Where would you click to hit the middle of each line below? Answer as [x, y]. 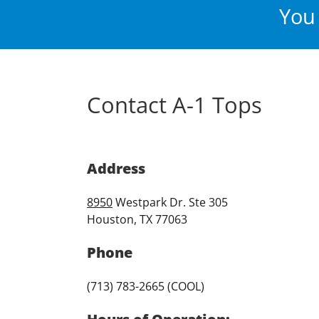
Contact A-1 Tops [174, 105]
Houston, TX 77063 [137, 219]
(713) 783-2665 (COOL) [146, 286]
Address [116, 168]
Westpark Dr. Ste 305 [170, 202]
